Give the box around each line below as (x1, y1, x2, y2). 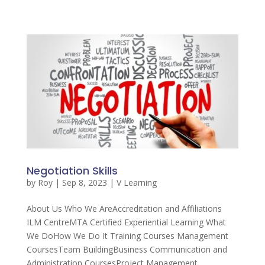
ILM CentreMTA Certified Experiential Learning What (26, 216, 226, 228)
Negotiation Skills (26, 163, 118, 178)
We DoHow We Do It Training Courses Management (26, 230, 228, 241)
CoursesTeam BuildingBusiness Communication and (26, 243, 227, 255)
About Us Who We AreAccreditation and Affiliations (26, 202, 222, 214)
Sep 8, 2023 (62, 176, 107, 188)
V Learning (116, 176, 157, 188)
